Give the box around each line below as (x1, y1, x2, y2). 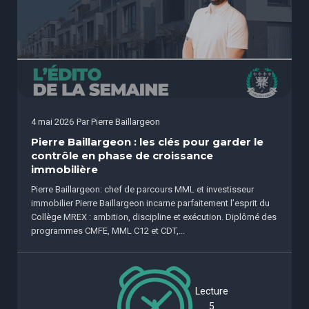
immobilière (31, 163, 98, 176)
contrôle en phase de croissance (31, 149, 213, 162)
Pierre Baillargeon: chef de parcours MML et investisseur (31, 183, 254, 195)
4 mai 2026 (31, 116, 74, 127)
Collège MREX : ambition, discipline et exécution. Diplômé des (31, 211, 277, 222)
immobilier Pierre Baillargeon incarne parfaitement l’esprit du (31, 197, 270, 208)
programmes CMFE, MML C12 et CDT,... (31, 225, 185, 236)
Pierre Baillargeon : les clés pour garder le (31, 135, 263, 148)
